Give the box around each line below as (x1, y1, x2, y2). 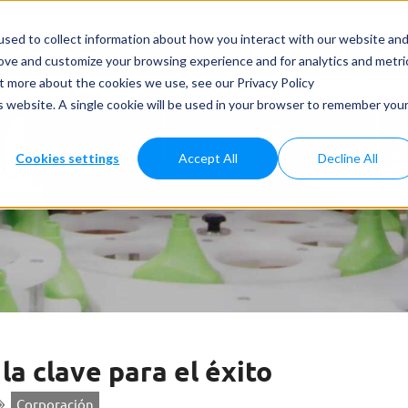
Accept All (178, 149, 238, 166)
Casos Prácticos (149, 27, 247, 45)
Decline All (318, 149, 379, 166)
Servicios (333, 27, 390, 45)
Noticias (264, 27, 316, 45)
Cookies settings (15, 149, 120, 166)
